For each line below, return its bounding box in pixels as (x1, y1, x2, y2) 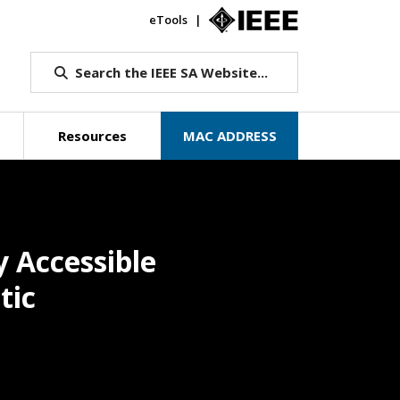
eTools (149, 12, 187, 28)
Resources (58, 127, 128, 145)
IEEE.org (298, 12, 344, 28)
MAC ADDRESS (182, 127, 277, 145)
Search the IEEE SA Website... (74, 63, 268, 81)
